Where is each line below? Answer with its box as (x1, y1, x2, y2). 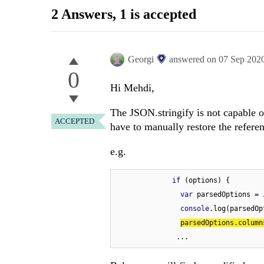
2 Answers (51, 6, 113, 22)
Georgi (128, 54, 154, 65)
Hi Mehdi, (110, 82, 154, 94)
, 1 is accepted (113, 6, 196, 22)
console (180, 204, 209, 213)
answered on (169, 54, 219, 65)
